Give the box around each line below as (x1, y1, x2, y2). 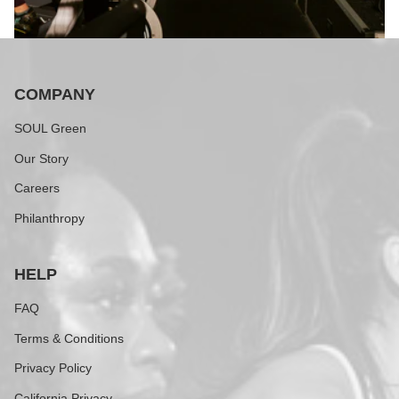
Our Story (14, 151, 69, 166)
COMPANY (14, 85, 95, 104)
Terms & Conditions (14, 330, 124, 346)
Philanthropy (14, 210, 85, 225)
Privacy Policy (14, 361, 92, 376)
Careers (14, 181, 60, 196)
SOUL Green (14, 121, 86, 136)
